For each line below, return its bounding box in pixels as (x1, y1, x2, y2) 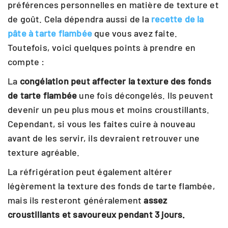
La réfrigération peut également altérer (8, 166, 172, 177)
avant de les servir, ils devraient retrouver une (8, 132, 200, 144)
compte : (8, 56, 45, 67)
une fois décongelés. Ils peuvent (77, 90, 213, 101)
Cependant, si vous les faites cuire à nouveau (8, 118, 196, 129)
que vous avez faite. (92, 27, 178, 39)
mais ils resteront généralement (8, 194, 144, 206)
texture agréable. (8, 147, 80, 158)
